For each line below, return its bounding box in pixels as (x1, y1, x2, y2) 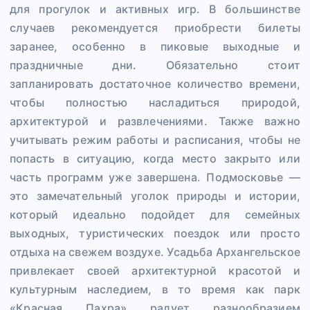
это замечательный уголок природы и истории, (10, 189, 300, 203)
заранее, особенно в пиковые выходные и (10, 39, 300, 54)
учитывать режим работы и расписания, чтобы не (10, 133, 300, 147)
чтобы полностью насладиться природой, (10, 95, 300, 110)
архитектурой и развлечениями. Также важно (10, 114, 300, 129)
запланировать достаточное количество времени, (10, 77, 300, 91)
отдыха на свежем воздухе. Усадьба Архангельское (10, 245, 300, 259)
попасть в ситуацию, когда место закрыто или (10, 152, 300, 166)
